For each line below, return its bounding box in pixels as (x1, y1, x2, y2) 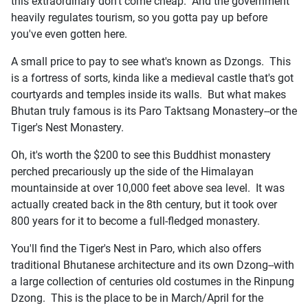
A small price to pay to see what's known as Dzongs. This (11, 54, 291, 68)
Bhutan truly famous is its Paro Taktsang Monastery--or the (11, 104, 297, 118)
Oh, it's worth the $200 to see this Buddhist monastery (11, 148, 271, 162)
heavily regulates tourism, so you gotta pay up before (11, 10, 267, 24)
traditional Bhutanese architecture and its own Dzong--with (11, 258, 294, 272)
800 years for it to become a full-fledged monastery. (11, 214, 260, 228)
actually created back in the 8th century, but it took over (11, 197, 277, 211)
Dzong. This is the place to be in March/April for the (11, 291, 263, 305)
